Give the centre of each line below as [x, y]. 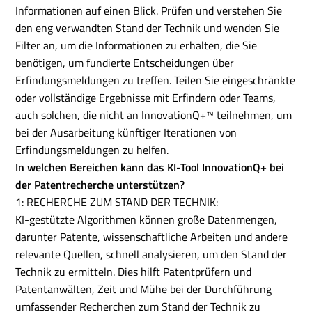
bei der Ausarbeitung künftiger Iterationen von [126, 132]
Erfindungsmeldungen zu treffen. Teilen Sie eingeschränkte [156, 80]
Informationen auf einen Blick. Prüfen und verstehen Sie [149, 10]
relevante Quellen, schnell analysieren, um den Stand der [151, 254]
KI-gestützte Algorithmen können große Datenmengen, [147, 219]
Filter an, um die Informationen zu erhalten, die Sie [136, 45]
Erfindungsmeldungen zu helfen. [92, 150]
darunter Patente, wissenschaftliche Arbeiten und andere [152, 237]
